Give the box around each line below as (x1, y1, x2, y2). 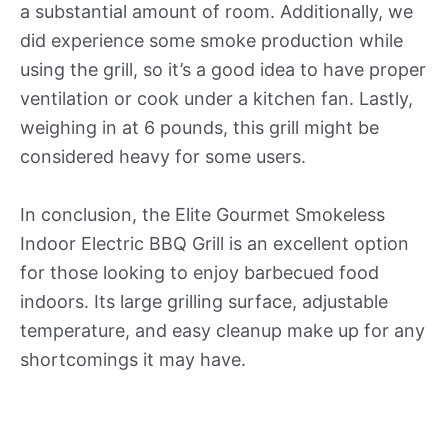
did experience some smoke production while (20, 29, 403, 51)
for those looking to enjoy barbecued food (20, 261, 379, 283)
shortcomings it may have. (20, 348, 246, 370)
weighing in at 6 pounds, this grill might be (20, 116, 379, 138)
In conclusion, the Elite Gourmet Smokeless (20, 203, 385, 225)
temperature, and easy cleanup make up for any (20, 319, 425, 341)
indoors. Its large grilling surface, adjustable (20, 290, 388, 312)
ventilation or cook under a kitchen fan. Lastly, (20, 87, 413, 109)
